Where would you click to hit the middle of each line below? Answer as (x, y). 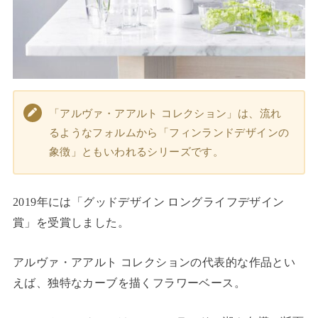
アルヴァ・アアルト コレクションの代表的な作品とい (154, 262)
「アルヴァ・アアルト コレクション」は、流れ (165, 113)
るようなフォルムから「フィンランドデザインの (169, 132)
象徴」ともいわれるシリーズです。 (136, 151)
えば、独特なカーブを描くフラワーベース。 (129, 283)
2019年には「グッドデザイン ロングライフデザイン (148, 202)
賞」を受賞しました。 (71, 223)
